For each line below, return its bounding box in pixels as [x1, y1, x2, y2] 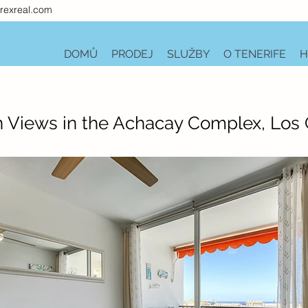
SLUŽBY [167, 47, 210, 60]
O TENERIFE [223, 47, 286, 60]
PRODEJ [111, 47, 153, 60]
